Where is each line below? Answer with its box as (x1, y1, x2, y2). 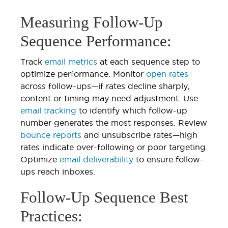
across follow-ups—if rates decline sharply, (20, 81, 190, 91)
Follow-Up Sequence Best (20, 188, 188, 206)
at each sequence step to (97, 56, 200, 66)
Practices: (20, 207, 82, 225)
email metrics (42, 56, 97, 66)
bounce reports (20, 130, 81, 139)
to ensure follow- (133, 154, 204, 164)
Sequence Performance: (20, 32, 172, 50)
